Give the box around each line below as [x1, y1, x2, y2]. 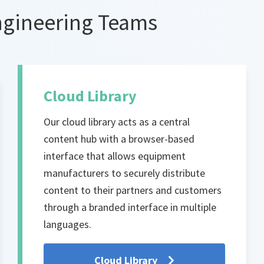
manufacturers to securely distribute [44, 166, 206, 180]
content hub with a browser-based [44, 132, 195, 146]
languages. [44, 217, 92, 232]
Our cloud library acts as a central [44, 115, 190, 129]
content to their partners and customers [44, 183, 222, 197]
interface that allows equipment [44, 149, 186, 163]
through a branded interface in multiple [44, 200, 217, 214]
